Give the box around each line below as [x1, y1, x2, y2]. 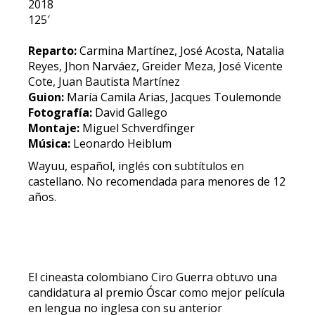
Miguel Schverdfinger [79, 120, 195, 136]
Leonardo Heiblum [70, 136, 172, 151]
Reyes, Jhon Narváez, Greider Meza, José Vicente [28, 58, 283, 74]
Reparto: [28, 43, 77, 58]
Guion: [28, 89, 64, 105]
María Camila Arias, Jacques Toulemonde [64, 89, 281, 105]
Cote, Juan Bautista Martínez [28, 74, 180, 89]
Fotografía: [28, 105, 92, 120]
